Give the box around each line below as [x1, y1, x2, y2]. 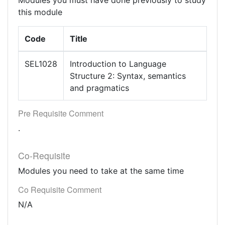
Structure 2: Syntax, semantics [70, 71, 186, 81]
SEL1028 [25, 59, 57, 69]
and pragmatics [70, 83, 129, 93]
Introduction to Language [70, 59, 166, 69]
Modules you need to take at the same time [18, 166, 184, 176]
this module [18, 7, 62, 17]
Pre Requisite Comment [18, 107, 103, 119]
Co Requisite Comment [18, 184, 101, 195]
